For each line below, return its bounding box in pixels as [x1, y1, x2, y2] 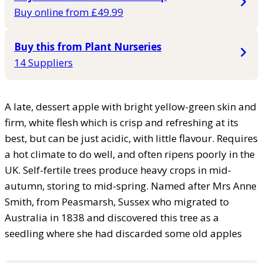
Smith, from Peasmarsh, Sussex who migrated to [5, 194, 229, 208]
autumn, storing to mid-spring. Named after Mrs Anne [5, 178, 257, 193]
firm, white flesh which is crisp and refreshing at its [5, 115, 238, 129]
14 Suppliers [14, 55, 73, 69]
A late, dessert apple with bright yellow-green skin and [5, 99, 257, 113]
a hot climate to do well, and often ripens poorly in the [5, 147, 255, 161]
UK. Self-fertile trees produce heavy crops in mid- [5, 163, 231, 177]
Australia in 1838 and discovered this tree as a [5, 210, 219, 224]
